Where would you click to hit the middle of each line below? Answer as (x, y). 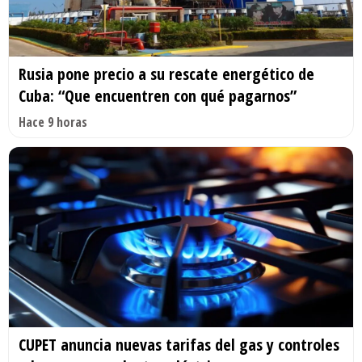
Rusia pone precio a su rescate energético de (166, 74)
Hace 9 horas (53, 122)
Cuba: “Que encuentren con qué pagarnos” (158, 95)
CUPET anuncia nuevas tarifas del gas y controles (179, 345)
